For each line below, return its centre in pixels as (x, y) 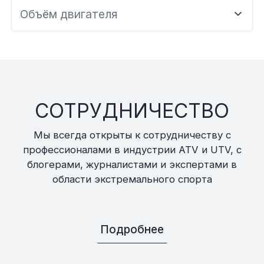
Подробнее (132, 229)
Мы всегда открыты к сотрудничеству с (132, 135)
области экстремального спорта (132, 179)
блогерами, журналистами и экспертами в (132, 165)
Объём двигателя (69, 14)
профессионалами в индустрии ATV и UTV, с (132, 150)
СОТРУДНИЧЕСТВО (132, 110)
